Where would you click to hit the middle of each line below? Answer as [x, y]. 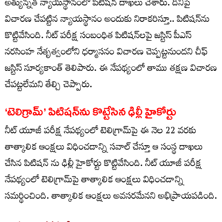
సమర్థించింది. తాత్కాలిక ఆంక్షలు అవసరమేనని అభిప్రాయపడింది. [111, 198]
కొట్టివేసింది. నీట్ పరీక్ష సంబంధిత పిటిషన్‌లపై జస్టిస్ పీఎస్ [98, 37]
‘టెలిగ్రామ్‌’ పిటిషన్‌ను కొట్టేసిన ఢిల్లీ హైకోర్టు [91, 112]
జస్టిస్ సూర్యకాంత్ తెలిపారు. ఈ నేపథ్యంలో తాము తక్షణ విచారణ [111, 70]
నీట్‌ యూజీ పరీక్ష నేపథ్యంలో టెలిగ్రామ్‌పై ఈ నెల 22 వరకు [101, 132]
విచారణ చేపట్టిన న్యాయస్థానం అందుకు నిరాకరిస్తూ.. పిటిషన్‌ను [107, 21]
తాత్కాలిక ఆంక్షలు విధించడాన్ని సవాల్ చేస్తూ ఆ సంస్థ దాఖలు [104, 149]
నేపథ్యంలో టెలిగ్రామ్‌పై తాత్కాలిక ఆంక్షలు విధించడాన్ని [94, 181]
